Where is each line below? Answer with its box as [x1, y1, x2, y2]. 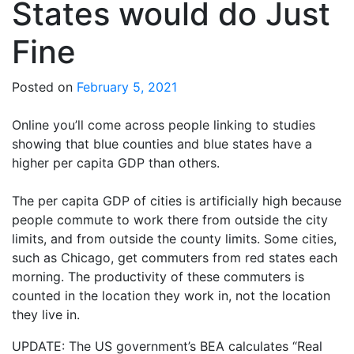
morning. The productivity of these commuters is [12, 268, 304, 284]
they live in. [12, 306, 80, 322]
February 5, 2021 [77, 78, 177, 95]
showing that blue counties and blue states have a [12, 135, 312, 152]
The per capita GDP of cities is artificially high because [12, 192, 341, 209]
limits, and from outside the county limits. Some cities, [12, 230, 337, 247]
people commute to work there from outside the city [12, 211, 328, 228]
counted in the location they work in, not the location [12, 287, 330, 303]
